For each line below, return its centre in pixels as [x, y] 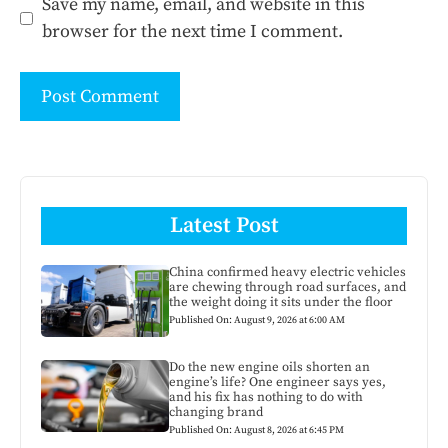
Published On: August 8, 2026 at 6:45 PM [257, 430]
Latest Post [224, 226]
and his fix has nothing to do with [266, 397]
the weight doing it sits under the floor [281, 302]
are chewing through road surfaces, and [288, 287]
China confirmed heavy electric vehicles [288, 272]
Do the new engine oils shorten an [270, 367]
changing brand [216, 412]
